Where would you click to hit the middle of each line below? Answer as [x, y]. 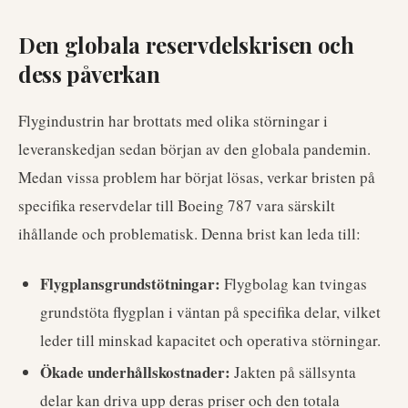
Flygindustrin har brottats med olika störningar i [173, 121]
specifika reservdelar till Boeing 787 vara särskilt [177, 205]
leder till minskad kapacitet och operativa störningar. [210, 340]
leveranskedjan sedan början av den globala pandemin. [194, 149]
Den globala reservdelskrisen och [186, 45]
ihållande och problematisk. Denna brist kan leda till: [189, 234]
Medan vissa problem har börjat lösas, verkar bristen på [197, 177]
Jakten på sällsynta [293, 372]
